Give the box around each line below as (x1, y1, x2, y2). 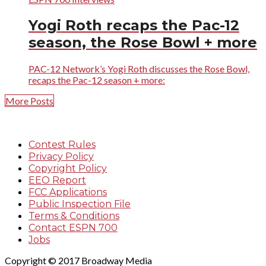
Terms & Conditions (28, 210, 119, 222)
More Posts (5, 95, 53, 107)
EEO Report (28, 175, 86, 186)
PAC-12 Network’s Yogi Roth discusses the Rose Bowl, (28, 63, 249, 75)
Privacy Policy (28, 151, 94, 163)
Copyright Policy (28, 163, 107, 175)
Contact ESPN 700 (28, 222, 118, 234)
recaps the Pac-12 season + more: (28, 74, 165, 86)
